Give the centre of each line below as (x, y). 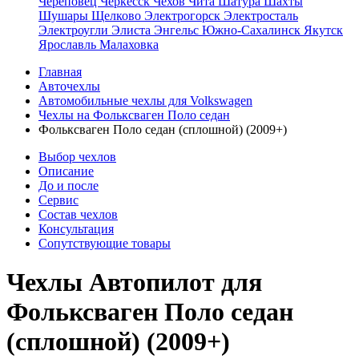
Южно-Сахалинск (253, 30)
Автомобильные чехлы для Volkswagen (145, 101)
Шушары (65, 16)
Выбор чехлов (77, 157)
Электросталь (261, 16)
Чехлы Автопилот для (134, 282)
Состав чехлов (78, 214)
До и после (69, 186)
